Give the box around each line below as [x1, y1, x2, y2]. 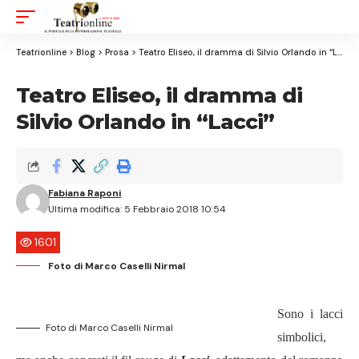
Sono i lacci [276, 307, 343, 321]
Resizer [313, 40, 357, 58]
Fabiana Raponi [48, 187, 122, 200]
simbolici [276, 330, 323, 344]
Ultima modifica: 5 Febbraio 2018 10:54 [48, 203, 227, 216]
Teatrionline [16, 46, 67, 58]
